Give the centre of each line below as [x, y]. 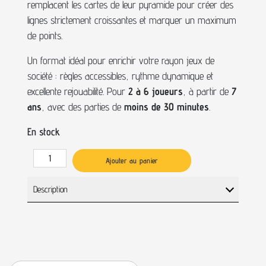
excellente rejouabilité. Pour [78, 91]
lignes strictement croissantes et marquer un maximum [132, 20]
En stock [44, 132]
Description [50, 189]
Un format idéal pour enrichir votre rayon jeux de [121, 60]
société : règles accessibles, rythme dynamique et [120, 76]
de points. [45, 35]
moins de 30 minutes [167, 107]
